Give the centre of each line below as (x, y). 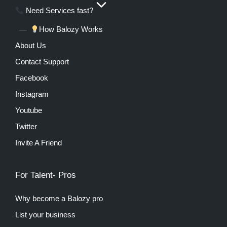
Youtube (29, 110)
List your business (45, 214)
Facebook (32, 78)
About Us (31, 46)
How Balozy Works (71, 29)
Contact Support (42, 62)
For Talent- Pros (46, 175)
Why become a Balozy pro (59, 198)
